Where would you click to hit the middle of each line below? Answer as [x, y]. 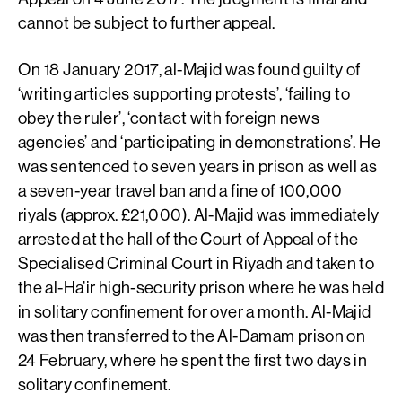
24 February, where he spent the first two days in [193, 359]
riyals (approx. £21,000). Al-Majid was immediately [199, 214]
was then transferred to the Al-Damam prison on [192, 335]
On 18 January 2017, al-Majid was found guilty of [189, 69]
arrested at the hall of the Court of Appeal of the [188, 238]
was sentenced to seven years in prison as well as [198, 166]
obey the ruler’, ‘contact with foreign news [169, 117]
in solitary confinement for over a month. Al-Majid [195, 311]
